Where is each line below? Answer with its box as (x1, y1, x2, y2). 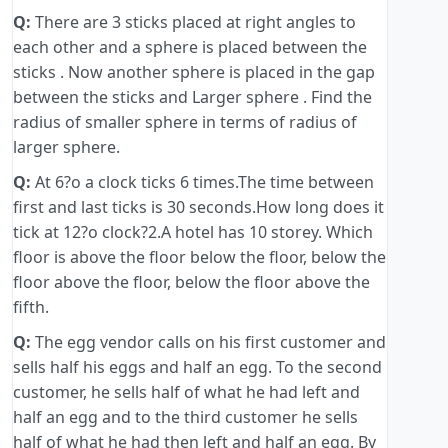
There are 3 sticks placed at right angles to (31, 11, 356, 34)
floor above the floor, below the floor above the (13, 271, 370, 294)
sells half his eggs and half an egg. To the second (13, 356, 382, 379)
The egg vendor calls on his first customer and (31, 331, 386, 354)
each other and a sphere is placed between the (13, 36, 367, 59)
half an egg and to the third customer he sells (13, 406, 358, 429)
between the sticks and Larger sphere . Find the (13, 86, 372, 109)
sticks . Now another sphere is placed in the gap (13, 61, 375, 84)
